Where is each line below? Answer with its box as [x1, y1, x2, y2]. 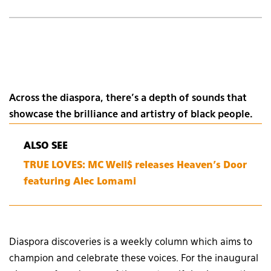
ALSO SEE [24, 141, 68, 151]
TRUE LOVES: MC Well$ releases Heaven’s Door [24, 160, 247, 171]
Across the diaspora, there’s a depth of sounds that [9, 93, 247, 103]
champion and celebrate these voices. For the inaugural [9, 253, 258, 264]
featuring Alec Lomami [24, 177, 136, 187]
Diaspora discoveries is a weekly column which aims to [9, 237, 252, 247]
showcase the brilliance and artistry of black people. [9, 109, 253, 120]
